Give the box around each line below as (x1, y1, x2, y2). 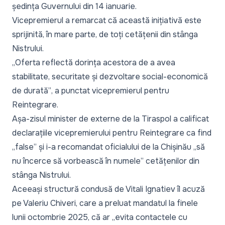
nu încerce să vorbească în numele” (12, 155, 144, 166)
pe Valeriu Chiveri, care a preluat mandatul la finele (12, 197, 198, 208)
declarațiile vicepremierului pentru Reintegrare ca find (12, 127, 211, 138)
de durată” (12, 85, 51, 96)
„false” (12, 141, 37, 152)
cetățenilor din (144, 155, 199, 166)
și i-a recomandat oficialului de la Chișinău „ (37, 141, 196, 152)
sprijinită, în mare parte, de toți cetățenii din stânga (12, 29, 198, 40)
